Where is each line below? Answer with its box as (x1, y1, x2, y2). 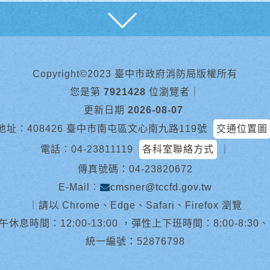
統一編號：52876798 (85, 236, 185, 246)
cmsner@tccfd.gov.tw (110, 181, 212, 192)
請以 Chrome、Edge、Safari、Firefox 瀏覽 (38, 199, 242, 210)
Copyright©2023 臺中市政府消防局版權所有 (33, 68, 237, 79)
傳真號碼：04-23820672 (77, 163, 193, 174)
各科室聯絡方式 (142, 143, 214, 154)
